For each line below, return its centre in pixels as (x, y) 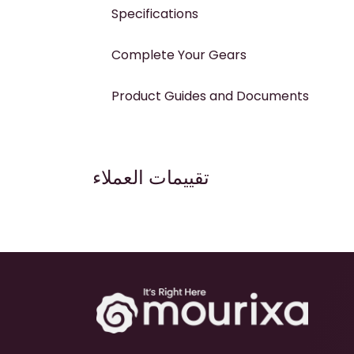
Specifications (155, 13)
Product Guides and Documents (210, 96)
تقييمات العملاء (151, 178)
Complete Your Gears (179, 55)
